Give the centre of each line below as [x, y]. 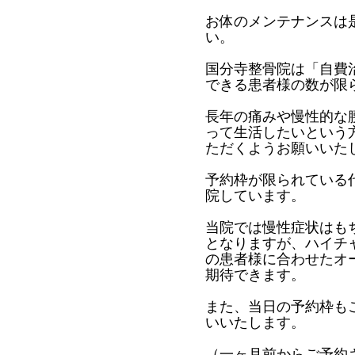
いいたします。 [255, 323]
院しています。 [255, 196]
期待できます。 [255, 275]
